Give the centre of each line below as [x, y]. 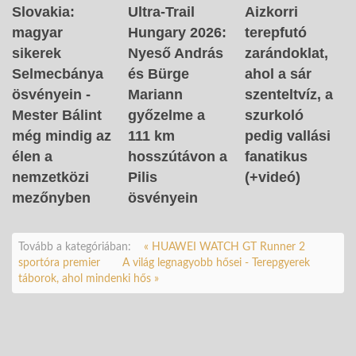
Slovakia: [43, 12]
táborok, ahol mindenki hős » [89, 279]
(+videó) [272, 178]
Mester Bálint [57, 116]
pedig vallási [287, 136]
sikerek [37, 54]
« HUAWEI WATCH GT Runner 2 [224, 248]
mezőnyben [51, 198]
